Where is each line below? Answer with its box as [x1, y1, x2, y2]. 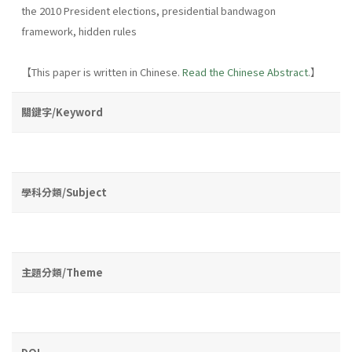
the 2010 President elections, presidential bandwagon [21, 2, 276, 18]
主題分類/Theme [21, 264, 103, 280]
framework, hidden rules [21, 23, 137, 38]
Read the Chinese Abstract [182, 64, 308, 79]
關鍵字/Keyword [21, 104, 103, 119]
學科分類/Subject [21, 184, 107, 200]
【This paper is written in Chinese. [21, 64, 182, 79]
